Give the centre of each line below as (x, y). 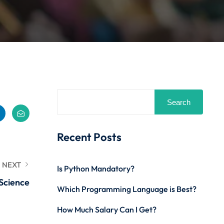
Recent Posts (89, 137)
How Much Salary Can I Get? (106, 209)
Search (179, 102)
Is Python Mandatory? (95, 168)
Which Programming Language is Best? (126, 189)
